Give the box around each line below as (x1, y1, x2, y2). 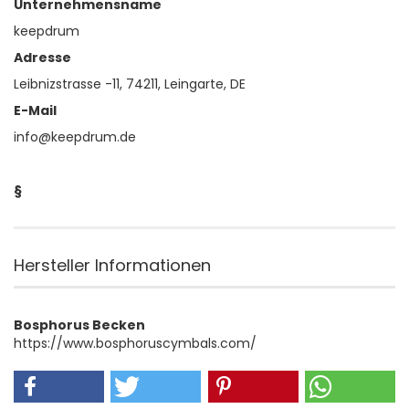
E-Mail (14, 101, 57, 121)
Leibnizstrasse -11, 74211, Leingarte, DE (14, 75, 246, 94)
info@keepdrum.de (14, 128, 136, 147)
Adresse (14, 48, 71, 68)
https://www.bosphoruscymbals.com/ (14, 334, 257, 353)
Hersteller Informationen (14, 254, 211, 278)
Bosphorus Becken (14, 316, 145, 335)
